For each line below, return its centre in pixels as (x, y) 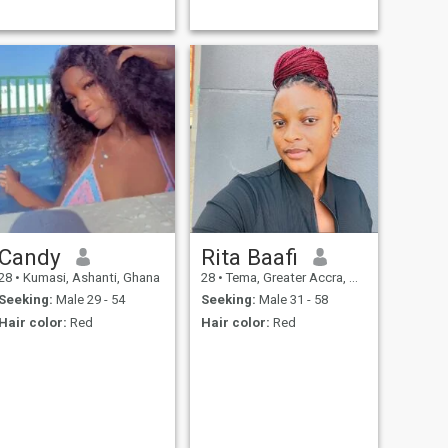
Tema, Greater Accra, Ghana (285, 277)
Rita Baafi (249, 256)
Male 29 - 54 (88, 300)
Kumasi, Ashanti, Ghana (89, 277)
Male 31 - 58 (291, 300)
